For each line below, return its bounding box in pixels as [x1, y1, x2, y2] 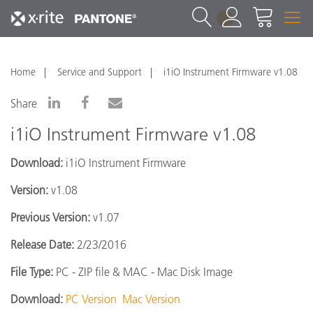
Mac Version [122, 292, 180, 306]
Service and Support [57, 66, 142, 78]
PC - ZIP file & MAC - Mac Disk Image [56, 265, 233, 279]
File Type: [10, 265, 56, 279]
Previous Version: [10, 210, 90, 224]
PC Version [66, 292, 117, 306]
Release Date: [10, 238, 74, 252]
